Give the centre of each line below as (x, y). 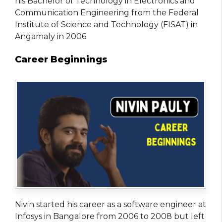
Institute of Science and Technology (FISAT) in (106, 24)
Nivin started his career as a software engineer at (111, 205)
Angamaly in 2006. (51, 36)
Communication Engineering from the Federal (107, 12)
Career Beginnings (61, 59)
